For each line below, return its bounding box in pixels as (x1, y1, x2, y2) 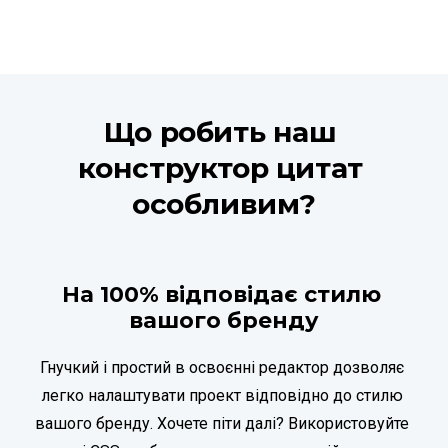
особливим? (132, 186, 316, 221)
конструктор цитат (77, 150, 363, 185)
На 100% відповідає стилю (61, 280, 381, 308)
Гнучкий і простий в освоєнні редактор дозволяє (40, 357, 404, 377)
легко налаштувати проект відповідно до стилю (41, 385, 403, 405)
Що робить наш (103, 114, 337, 149)
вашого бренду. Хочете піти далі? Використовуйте (35, 413, 409, 433)
